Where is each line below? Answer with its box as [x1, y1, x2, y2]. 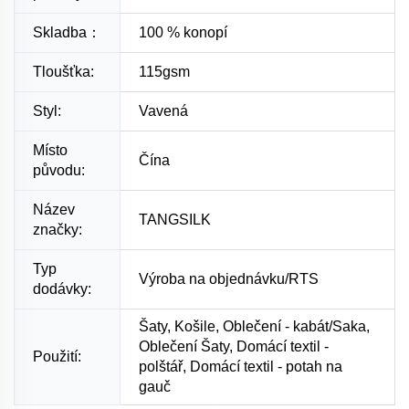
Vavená [139, 102, 188, 119]
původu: [33, 162, 85, 178]
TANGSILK [139, 211, 211, 227]
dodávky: [33, 280, 91, 297]
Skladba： [33, 24, 101, 40]
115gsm [139, 63, 190, 79]
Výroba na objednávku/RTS [139, 270, 319, 287]
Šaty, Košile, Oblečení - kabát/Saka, [139, 318, 370, 334]
